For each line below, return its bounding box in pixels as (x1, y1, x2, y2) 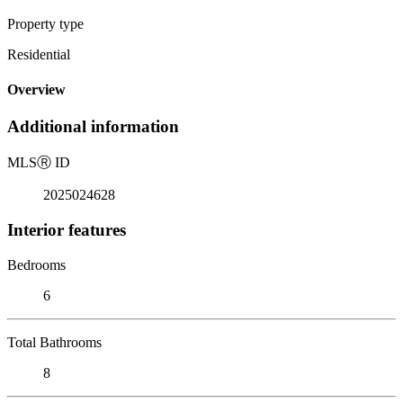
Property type (7, 15, 84, 31)
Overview (7, 82, 66, 98)
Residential (7, 46, 70, 62)
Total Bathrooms (7, 334, 102, 350)
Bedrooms (7, 256, 66, 273)
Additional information (7, 117, 179, 137)
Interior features (7, 219, 126, 239)
